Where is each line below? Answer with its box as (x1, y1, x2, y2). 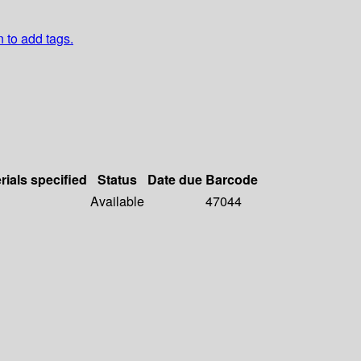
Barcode (205, 170, 258, 189)
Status (98, 170, 137, 189)
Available (90, 192, 144, 211)
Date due (147, 170, 202, 189)
